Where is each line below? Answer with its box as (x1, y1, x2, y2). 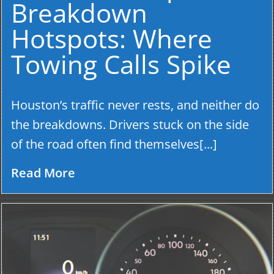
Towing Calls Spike (11, 46, 231, 82)
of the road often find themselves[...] (11, 136, 217, 153)
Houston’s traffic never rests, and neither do (11, 97, 259, 114)
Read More (11, 165, 75, 182)
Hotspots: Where (11, 21, 212, 56)
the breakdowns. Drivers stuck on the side (11, 116, 249, 133)
